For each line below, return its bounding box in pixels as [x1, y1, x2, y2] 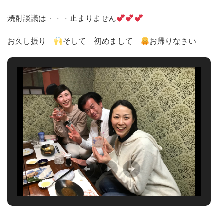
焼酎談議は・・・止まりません [7, 13, 116, 23]
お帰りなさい [149, 36, 197, 46]
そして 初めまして [63, 36, 141, 46]
